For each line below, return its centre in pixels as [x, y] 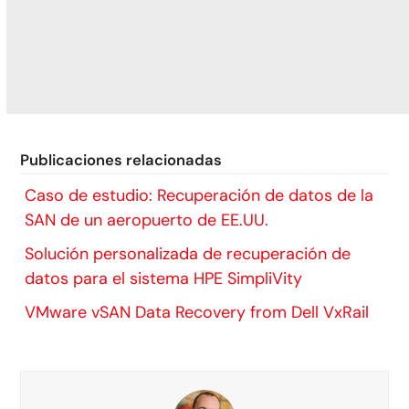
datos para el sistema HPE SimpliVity [164, 279]
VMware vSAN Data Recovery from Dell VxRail [197, 313]
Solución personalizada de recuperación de [188, 254]
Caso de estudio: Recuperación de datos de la [199, 196]
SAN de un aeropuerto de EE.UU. [147, 220]
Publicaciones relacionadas [121, 160]
